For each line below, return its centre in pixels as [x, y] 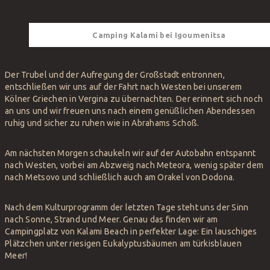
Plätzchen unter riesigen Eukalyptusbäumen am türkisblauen [123, 244]
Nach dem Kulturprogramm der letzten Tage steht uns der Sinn [127, 208]
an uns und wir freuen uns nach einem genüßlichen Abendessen [130, 111]
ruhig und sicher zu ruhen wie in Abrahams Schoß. [102, 123]
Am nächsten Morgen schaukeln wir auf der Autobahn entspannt [130, 153]
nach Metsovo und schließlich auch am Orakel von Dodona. [120, 177]
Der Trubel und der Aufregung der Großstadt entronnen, [115, 75]
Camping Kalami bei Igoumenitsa [159, 35]
